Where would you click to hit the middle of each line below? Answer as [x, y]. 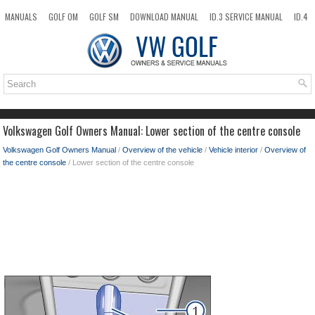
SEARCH [167, 36]
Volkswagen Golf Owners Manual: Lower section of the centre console [152, 131]
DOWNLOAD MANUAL [164, 17]
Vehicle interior [233, 150]
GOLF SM [104, 17]
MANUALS [21, 17]
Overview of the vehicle [162, 150]
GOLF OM [63, 17]
